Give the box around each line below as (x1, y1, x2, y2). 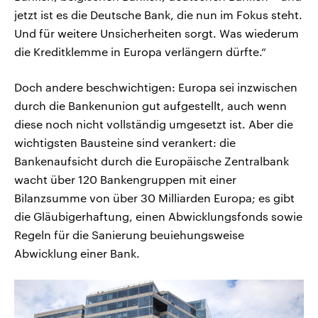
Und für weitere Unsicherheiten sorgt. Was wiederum (14, 26, 299, 40)
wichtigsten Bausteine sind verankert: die (14, 135, 236, 149)
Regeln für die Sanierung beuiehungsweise (14, 227, 244, 241)
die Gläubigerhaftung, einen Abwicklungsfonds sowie (14, 209, 302, 223)
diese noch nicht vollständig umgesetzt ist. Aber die (14, 116, 293, 131)
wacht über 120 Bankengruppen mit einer (14, 172, 236, 186)
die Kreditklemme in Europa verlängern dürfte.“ (14, 44, 266, 58)
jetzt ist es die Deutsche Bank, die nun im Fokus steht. (14, 7, 302, 21)
